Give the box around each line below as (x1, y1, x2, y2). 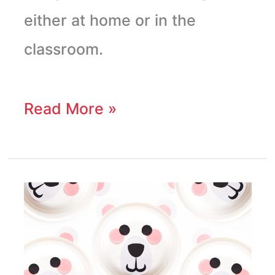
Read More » (23, 99, 117, 118)
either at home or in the (23, 10, 196, 29)
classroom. (23, 39, 103, 58)
